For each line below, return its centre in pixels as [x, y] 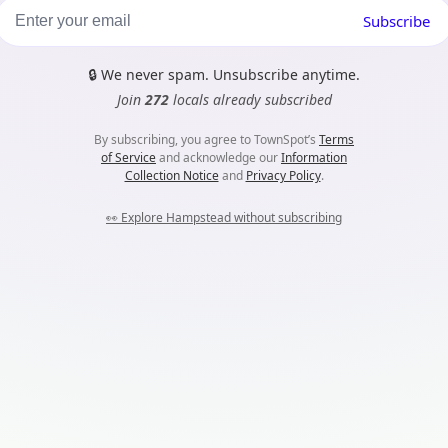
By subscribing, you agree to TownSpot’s [206, 139]
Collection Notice [171, 175]
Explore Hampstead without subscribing [231, 217]
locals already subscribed [250, 99]
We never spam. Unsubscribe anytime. [230, 74]
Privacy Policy [283, 175]
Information [314, 157]
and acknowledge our [218, 157]
